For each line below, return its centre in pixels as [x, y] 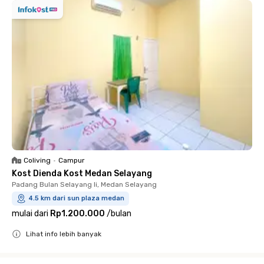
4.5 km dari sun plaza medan [76, 198]
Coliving [37, 160]
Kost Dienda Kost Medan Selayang [82, 174]
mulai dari [30, 214]
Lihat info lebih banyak [64, 234]
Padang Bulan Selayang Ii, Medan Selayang [84, 184]
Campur [72, 160]
